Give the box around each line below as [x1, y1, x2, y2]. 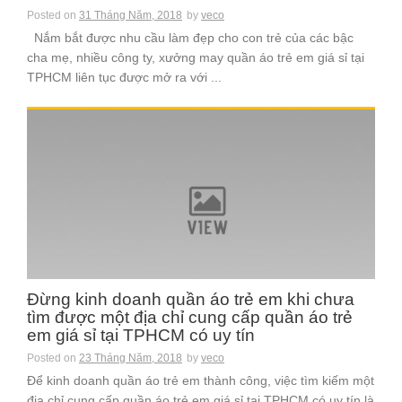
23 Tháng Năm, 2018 [79, 352, 182, 365]
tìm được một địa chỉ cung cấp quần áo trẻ [27, 308, 353, 328]
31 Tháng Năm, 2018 [79, 9, 182, 22]
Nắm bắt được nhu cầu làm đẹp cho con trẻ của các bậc [27, 31, 354, 46]
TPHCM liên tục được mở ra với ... [27, 70, 222, 85]
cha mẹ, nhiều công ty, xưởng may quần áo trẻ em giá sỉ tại [27, 50, 364, 66]
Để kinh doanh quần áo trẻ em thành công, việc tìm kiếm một [27, 373, 374, 389]
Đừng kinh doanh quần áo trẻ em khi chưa [27, 290, 354, 310]
